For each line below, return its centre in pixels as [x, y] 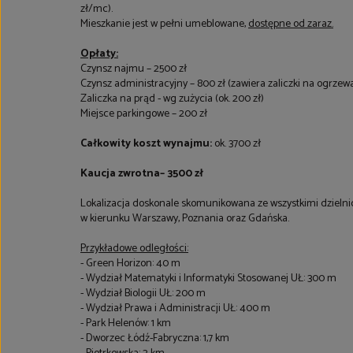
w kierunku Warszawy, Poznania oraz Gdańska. [186, 219]
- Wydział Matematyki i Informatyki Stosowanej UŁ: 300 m [208, 279]
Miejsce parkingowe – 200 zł [144, 114]
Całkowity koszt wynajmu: [146, 144]
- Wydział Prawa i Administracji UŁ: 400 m [175, 308]
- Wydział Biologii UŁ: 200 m [143, 294]
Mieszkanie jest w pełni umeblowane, [164, 24]
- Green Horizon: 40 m [130, 264]
